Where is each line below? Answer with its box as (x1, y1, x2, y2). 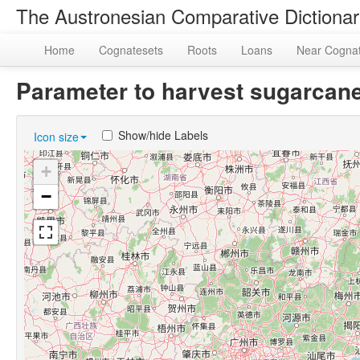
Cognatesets (99, 42, 163, 58)
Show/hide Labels (118, 127, 208, 143)
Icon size (34, 129, 79, 145)
